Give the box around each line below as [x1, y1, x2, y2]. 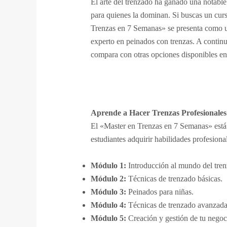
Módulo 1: [90, 161, 126, 170]
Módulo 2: [90, 174, 126, 183]
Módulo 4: [90, 200, 126, 209]
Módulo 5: [90, 213, 126, 222]
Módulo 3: [90, 187, 126, 196]
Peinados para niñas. [126, 187, 194, 196]
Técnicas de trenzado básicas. [126, 174, 222, 183]
